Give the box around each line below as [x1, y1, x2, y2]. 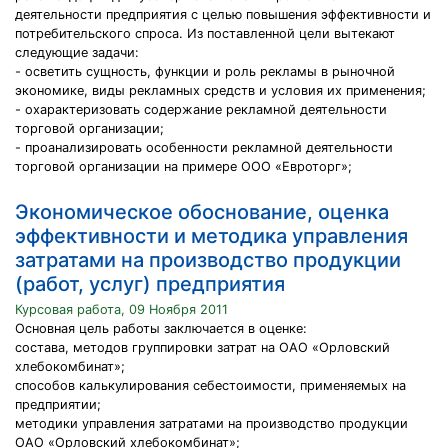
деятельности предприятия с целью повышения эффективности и [15, 7, 431, 22]
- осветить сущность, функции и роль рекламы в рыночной [15, 64, 395, 79]
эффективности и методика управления [15, 224, 408, 248]
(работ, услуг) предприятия [15, 272, 285, 296]
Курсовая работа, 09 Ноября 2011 [15, 302, 228, 317]
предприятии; [15, 397, 101, 412]
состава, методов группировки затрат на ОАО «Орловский [15, 340, 390, 355]
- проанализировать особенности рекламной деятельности [15, 140, 393, 155]
